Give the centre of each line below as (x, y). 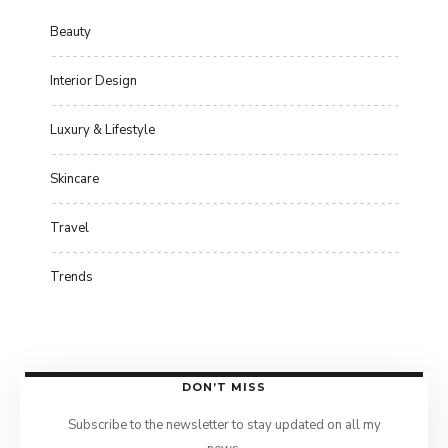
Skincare (74, 178)
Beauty (70, 31)
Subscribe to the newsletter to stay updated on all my (224, 424)
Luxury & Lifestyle (102, 129)
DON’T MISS (224, 386)
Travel (69, 227)
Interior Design (93, 80)
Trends (71, 276)
